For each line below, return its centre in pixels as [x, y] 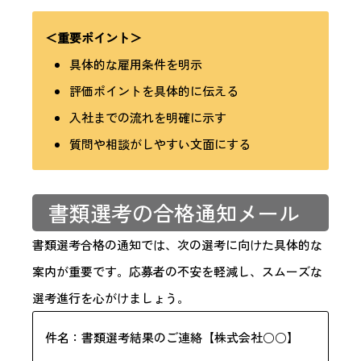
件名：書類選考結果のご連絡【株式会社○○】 [172, 338]
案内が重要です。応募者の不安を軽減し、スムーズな [177, 272]
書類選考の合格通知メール [174, 213]
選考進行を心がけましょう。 [111, 298]
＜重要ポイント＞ [93, 38]
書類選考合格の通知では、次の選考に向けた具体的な [177, 245]
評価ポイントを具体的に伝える [154, 91]
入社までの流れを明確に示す [148, 118]
